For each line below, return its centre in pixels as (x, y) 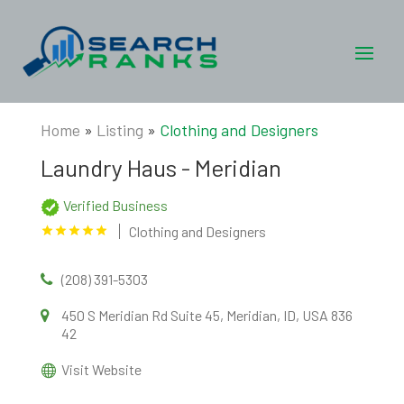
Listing (119, 130)
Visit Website (101, 369)
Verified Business (115, 205)
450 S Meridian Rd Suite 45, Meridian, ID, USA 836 (207, 315)
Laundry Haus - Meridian (161, 167)
